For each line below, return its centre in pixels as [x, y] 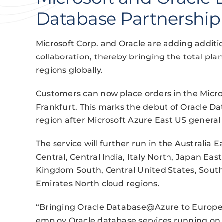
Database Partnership [128, 19]
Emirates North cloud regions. [97, 184]
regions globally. [69, 70]
